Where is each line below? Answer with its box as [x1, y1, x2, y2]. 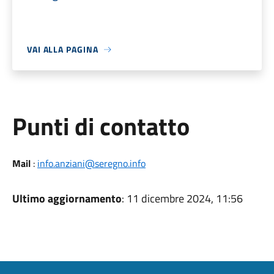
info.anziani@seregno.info [37, 156, 146, 171]
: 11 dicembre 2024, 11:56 [121, 190, 243, 207]
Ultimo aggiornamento [12, 190, 122, 207]
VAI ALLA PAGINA [26, 43, 98, 56]
